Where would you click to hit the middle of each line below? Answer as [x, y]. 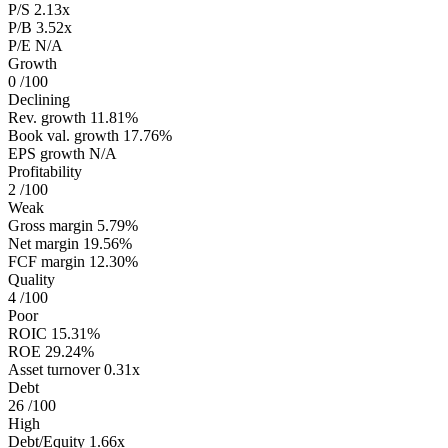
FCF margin [46, 262]
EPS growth [46, 154]
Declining [39, 100]
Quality [31, 280]
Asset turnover [54, 370]
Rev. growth [47, 118]
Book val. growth [63, 136]
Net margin [43, 244]
